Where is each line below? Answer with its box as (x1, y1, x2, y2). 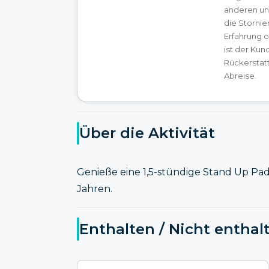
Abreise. (224, 70, 256, 80)
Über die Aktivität (79, 124, 215, 142)
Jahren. (77, 183, 112, 195)
